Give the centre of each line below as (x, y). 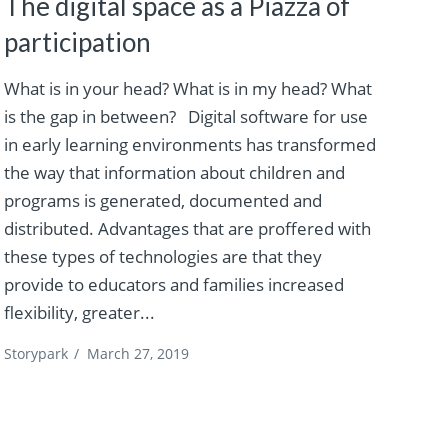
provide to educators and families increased (173, 284)
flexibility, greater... (79, 312)
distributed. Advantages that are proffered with (187, 228)
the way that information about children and (174, 172)
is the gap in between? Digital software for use (185, 116)
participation (77, 41)
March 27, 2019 (137, 353)
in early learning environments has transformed (189, 144)
